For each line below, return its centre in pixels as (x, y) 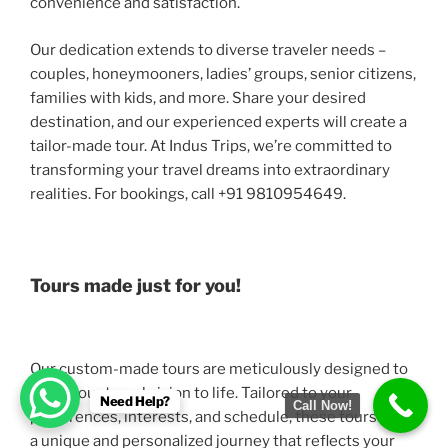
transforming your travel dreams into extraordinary (210, 169)
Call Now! (322, 405)
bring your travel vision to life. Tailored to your (191, 392)
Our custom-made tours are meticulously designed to (219, 368)
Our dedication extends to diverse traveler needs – (208, 49)
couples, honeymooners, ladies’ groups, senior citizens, (223, 73)
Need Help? (135, 401)
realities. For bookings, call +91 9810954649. (188, 193)
